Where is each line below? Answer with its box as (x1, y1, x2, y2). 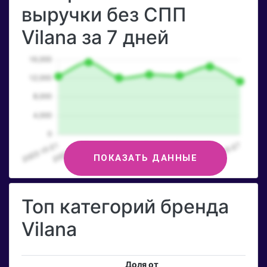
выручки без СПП (21, 3, 187, 27)
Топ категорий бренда (21, 195, 229, 219)
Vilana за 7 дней (21, 26, 169, 49)
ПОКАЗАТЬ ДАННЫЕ (93, 152, 198, 163)
